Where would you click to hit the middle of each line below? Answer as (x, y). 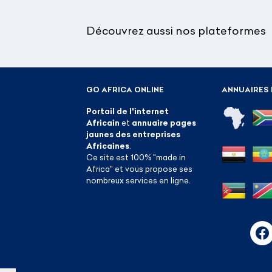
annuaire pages (164, 122)
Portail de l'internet (127, 111)
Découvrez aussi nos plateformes (176, 31)
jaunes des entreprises (133, 134)
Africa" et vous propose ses (139, 168)
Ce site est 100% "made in (136, 157)
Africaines (108, 145)
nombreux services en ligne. (138, 180)
